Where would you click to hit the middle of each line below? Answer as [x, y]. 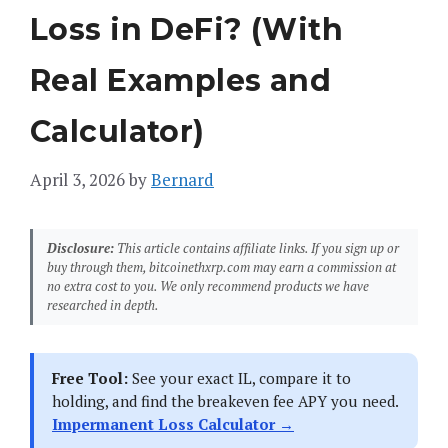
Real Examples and [181, 80]
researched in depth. [103, 305]
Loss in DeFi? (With [187, 29]
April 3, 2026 [77, 180]
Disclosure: [80, 248]
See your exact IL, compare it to [239, 378]
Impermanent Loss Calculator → [173, 424]
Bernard [182, 180]
